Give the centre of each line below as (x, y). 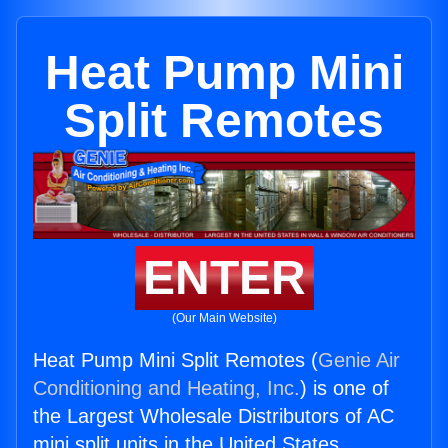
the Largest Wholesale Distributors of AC (213, 416)
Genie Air (359, 360)
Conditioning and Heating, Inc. (166, 388)
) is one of (344, 388)
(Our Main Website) (224, 318)
